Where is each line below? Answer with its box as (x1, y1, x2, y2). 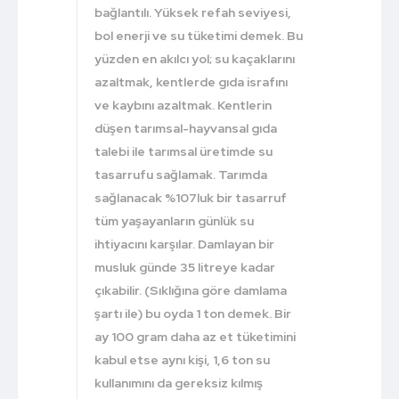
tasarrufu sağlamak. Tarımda (94, 166, 268, 183)
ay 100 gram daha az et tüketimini (94, 328, 297, 345)
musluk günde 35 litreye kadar (94, 258, 276, 275)
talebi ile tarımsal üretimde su (94, 142, 273, 159)
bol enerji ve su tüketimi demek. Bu (94, 27, 304, 44)
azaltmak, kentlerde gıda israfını (94, 73, 289, 90)
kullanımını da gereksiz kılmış (94, 374, 264, 391)
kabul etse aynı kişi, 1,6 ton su (94, 351, 271, 368)
